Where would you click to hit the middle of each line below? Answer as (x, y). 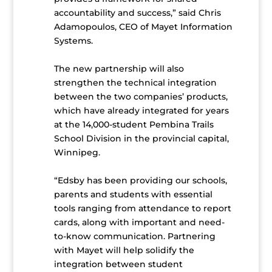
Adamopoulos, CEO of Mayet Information (143, 27)
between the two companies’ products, (141, 97)
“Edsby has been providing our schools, (140, 181)
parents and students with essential (133, 195)
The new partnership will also (119, 69)
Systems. (73, 41)
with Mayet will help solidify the (124, 250)
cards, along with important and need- (139, 223)
